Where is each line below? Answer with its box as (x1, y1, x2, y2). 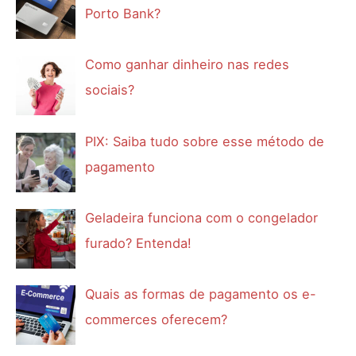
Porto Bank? (85, 6, 161, 22)
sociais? (85, 82, 135, 99)
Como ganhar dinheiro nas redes (85, 56, 290, 73)
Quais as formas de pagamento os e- (85, 286, 317, 303)
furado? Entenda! (85, 235, 192, 252)
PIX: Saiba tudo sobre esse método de (85, 133, 325, 149)
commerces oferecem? (85, 311, 228, 328)
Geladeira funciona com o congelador (85, 210, 319, 226)
